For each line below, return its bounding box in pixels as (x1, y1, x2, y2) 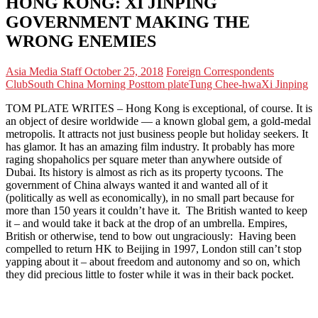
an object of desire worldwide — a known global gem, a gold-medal (6, 114, 311, 127)
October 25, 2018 (82, 65, 163, 77)
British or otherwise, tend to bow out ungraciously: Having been (6, 229, 296, 242)
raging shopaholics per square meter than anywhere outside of (6, 153, 282, 165)
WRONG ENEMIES (6, 31, 156, 50)
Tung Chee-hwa (189, 77, 261, 90)
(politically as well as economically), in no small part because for (6, 191, 294, 204)
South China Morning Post (28, 77, 148, 90)
